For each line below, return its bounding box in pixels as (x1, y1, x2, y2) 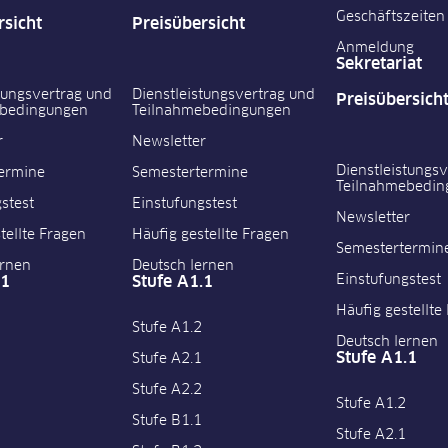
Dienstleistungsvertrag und (132, 88, 316, 103)
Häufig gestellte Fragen (132, 228, 290, 243)
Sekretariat (335, 56, 422, 73)
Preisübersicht (132, 16, 246, 33)
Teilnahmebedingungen (132, 104, 292, 119)
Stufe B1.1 (132, 414, 203, 429)
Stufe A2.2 (132, 383, 203, 398)
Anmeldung (335, 41, 414, 56)
